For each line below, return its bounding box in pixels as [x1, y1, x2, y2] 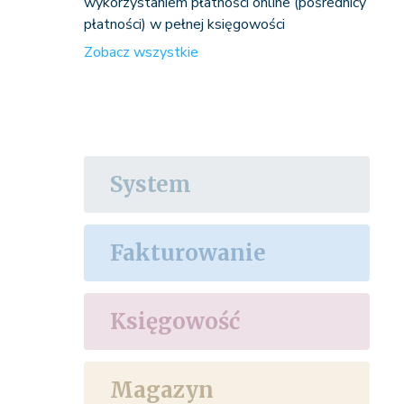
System [109, 170, 191, 198]
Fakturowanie [109, 239, 266, 267]
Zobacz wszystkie [83, 42, 198, 62]
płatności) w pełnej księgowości [83, 14, 285, 34]
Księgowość [109, 308, 240, 335]
